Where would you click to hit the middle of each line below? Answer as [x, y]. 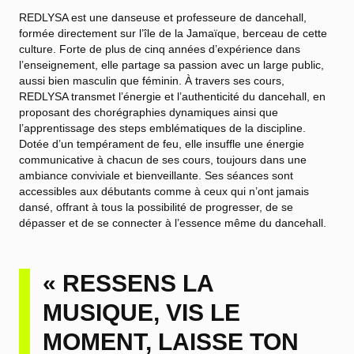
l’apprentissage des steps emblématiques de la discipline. [162, 128]
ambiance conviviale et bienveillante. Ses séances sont [156, 175]
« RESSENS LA [128, 283]
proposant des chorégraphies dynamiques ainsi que [149, 112]
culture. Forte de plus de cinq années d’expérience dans [160, 49]
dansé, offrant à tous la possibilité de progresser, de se [156, 207]
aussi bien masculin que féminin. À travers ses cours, [152, 81]
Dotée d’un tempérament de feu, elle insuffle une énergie [162, 144]
